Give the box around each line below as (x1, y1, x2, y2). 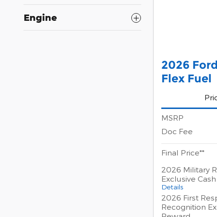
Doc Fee (161, 126, 193, 136)
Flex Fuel (161, 72, 212, 86)
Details (161, 183, 183, 191)
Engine (24, 12, 57, 23)
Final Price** (161, 148, 204, 157)
